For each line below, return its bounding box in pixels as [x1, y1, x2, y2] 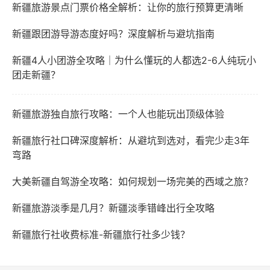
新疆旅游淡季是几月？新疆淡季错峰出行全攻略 [12, 202, 215, 214]
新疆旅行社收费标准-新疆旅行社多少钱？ [12, 228, 190, 240]
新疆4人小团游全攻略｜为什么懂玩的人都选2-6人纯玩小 [12, 54, 256, 66]
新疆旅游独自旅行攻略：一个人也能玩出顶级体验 [12, 108, 224, 120]
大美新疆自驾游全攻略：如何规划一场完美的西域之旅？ [12, 175, 253, 187]
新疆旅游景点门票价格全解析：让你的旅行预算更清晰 [12, 1, 243, 13]
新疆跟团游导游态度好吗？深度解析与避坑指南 [12, 28, 215, 40]
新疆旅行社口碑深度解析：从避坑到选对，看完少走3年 [12, 134, 250, 146]
